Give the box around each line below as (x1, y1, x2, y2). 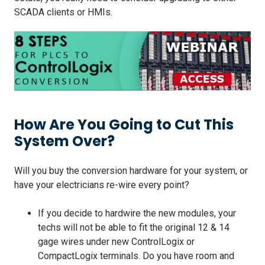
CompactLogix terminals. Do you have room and (38, 250, 234, 261)
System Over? (14, 131, 115, 151)
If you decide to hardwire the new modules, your (38, 207, 236, 219)
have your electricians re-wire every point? (14, 179, 189, 190)
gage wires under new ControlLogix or (38, 235, 195, 247)
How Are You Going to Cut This (14, 114, 234, 134)
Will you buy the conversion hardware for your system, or (14, 164, 248, 176)
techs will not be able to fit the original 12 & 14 (38, 221, 230, 233)
